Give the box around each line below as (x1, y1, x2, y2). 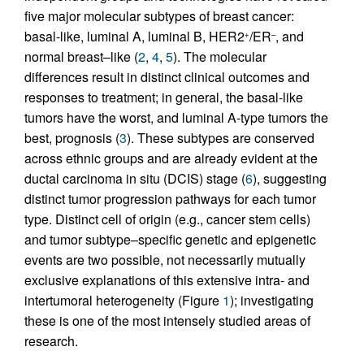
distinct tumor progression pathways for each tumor (24, 188, 316, 208)
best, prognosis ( (24, 128, 119, 147)
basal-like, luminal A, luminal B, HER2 (24, 26, 245, 45)
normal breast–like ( (24, 46, 138, 66)
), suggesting (253, 168, 327, 188)
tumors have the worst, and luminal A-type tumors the (24, 107, 328, 127)
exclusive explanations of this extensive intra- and (24, 270, 310, 289)
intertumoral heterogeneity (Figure (24, 290, 223, 310)
